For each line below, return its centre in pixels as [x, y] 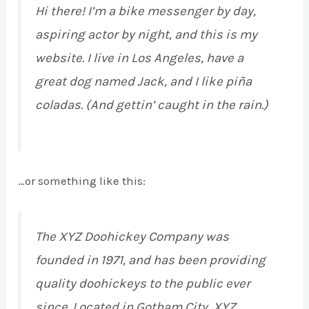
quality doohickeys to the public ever [143, 284]
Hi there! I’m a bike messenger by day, [146, 11]
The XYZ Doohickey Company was [132, 237]
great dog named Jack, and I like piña [144, 82]
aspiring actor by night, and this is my [147, 35]
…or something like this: [82, 181]
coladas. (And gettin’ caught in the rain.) [152, 105]
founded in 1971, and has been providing [151, 260]
